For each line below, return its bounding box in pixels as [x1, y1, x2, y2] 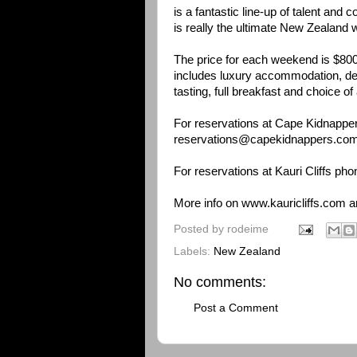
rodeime [227, 222, 269, 235]
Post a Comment [194, 302, 278, 314]
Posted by [174, 222, 227, 235]
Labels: [174, 245, 214, 257]
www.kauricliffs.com [241, 197, 346, 210]
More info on [174, 197, 241, 210]
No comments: [174, 273, 266, 290]
